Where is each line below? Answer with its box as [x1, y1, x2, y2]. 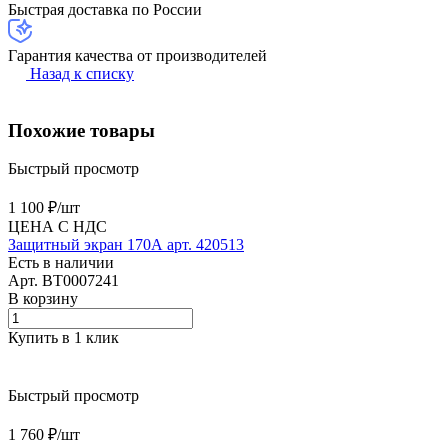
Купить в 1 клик [8, 329, 119, 347]
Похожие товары [8, 119, 155, 141]
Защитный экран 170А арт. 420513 [8, 236, 244, 254]
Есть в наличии [8, 254, 114, 272]
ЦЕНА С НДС [8, 218, 107, 236]
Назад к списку [30, 64, 134, 82]
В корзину [8, 290, 78, 308]
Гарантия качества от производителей [8, 46, 267, 64]
